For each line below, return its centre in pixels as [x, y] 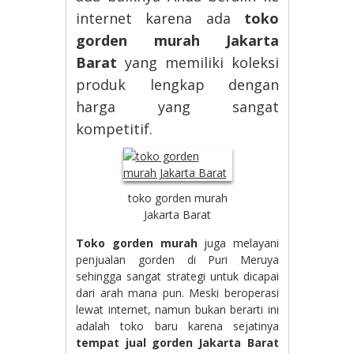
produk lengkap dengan [177, 85]
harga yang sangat [177, 107]
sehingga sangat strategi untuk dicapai [177, 277]
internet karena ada [160, 18]
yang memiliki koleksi [198, 62]
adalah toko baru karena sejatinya [177, 326]
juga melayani [238, 243]
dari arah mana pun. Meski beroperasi [177, 293]
